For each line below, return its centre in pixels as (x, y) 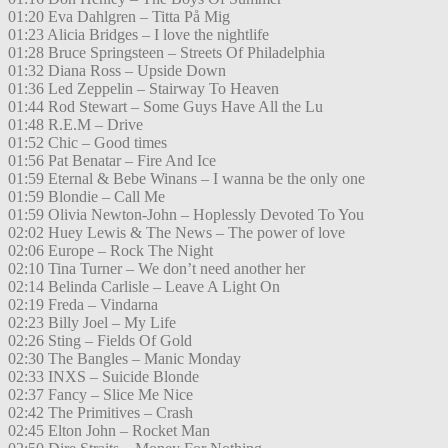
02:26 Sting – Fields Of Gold (100, 341)
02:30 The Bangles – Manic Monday (124, 359)
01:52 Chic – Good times (87, 143)
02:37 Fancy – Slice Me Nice (100, 395)
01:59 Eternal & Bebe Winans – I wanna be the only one (186, 179)
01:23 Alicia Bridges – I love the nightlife (138, 35)
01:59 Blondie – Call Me (86, 197)
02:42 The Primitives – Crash (100, 413)
